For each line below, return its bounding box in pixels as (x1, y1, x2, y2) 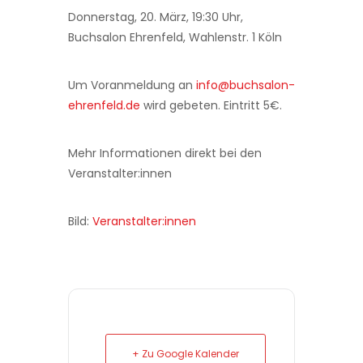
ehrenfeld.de (68, 97, 140, 113)
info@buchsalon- (196, 77, 295, 93)
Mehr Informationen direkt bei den (68, 145, 262, 161)
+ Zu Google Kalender (132, 347, 239, 361)
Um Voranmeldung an (68, 77, 196, 93)
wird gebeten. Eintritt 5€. (140, 97, 282, 113)
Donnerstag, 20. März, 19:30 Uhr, (68, 9, 243, 25)
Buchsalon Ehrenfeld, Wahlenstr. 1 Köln (68, 29, 282, 45)
